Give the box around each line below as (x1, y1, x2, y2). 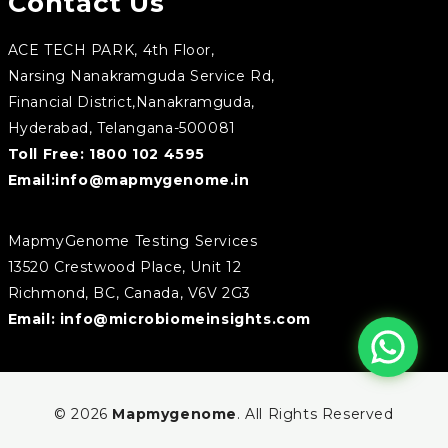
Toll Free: (7, 144, 90, 163)
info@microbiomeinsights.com (59, 309, 311, 328)
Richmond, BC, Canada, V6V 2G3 (7, 283, 251, 302)
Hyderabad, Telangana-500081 (7, 118, 236, 137)
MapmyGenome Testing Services (7, 231, 258, 250)
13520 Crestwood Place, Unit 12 (7, 257, 242, 276)
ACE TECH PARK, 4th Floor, (7, 40, 215, 59)
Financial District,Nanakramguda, (7, 92, 255, 111)
